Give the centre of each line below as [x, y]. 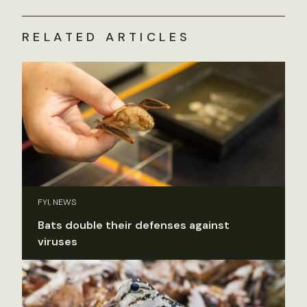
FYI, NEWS [57, 202]
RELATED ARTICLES [107, 37]
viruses [58, 242]
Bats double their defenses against [134, 225]
